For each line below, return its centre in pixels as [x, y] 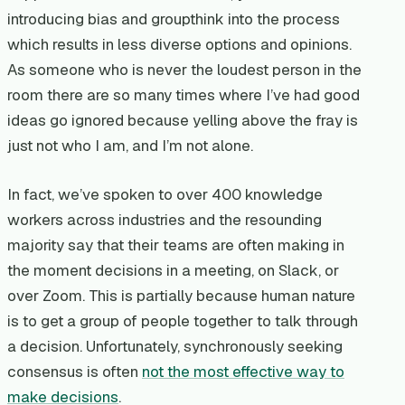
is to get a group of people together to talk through [183, 320]
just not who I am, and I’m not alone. [130, 145]
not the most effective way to [243, 371]
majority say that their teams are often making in [176, 245]
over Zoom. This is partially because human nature [181, 295]
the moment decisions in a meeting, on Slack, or [173, 270]
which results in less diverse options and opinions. [179, 44]
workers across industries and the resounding [165, 219]
